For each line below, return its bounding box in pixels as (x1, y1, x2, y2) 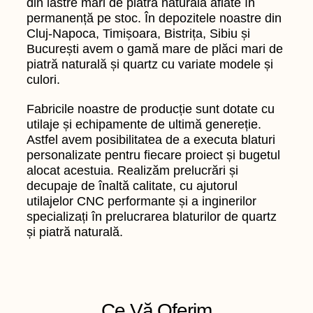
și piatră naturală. (27, 224, 124, 239)
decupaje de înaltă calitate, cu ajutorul (27, 178, 238, 193)
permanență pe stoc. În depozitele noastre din (27, 10, 282, 25)
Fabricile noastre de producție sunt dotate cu (27, 101, 275, 116)
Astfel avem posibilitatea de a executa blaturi (27, 132, 276, 147)
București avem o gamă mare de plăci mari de (27, 41, 284, 56)
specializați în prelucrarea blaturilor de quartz (27, 209, 277, 224)
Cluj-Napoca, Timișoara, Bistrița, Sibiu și (27, 26, 251, 41)
